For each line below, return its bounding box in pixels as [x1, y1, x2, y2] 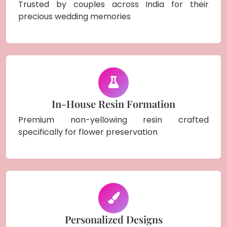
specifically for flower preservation [18, 126, 158, 138]
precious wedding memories [18, 10, 131, 22]
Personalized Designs [64, 212, 163, 226]
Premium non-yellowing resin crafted [18, 113, 209, 126]
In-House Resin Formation [52, 96, 175, 110]
